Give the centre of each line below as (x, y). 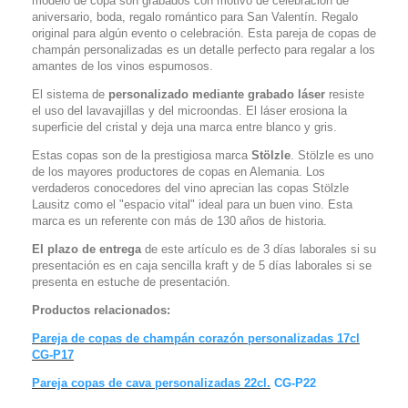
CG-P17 (53, 355)
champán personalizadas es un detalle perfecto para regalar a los (204, 50)
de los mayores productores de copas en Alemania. (169, 172)
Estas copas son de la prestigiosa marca (142, 155)
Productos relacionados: (101, 310)
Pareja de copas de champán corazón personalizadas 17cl (196, 338)
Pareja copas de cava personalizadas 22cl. (151, 383)
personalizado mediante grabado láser (217, 94)
